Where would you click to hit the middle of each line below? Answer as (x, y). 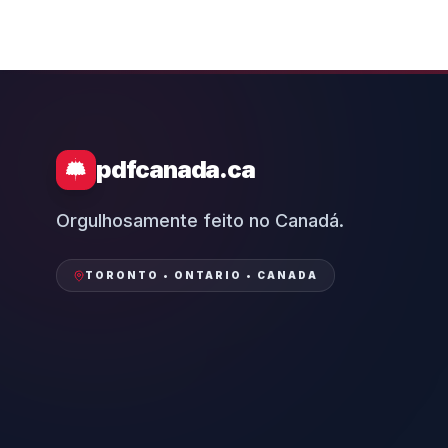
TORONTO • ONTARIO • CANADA (201, 275)
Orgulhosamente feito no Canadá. (200, 220)
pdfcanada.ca (175, 169)
